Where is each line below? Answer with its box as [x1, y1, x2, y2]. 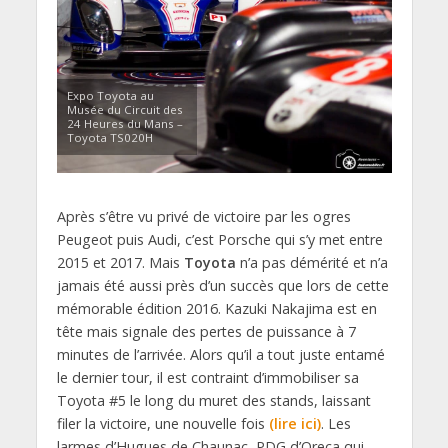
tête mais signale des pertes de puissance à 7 [56, 322, 356, 342]
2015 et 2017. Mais [56, 253, 184, 273]
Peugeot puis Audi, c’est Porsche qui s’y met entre [56, 230, 383, 250]
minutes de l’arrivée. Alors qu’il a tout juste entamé [56, 345, 385, 365]
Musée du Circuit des [66, 102, 183, 118]
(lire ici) [268, 414, 321, 434]
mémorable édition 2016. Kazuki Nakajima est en [56, 299, 377, 319]
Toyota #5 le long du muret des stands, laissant [56, 391, 371, 411]
